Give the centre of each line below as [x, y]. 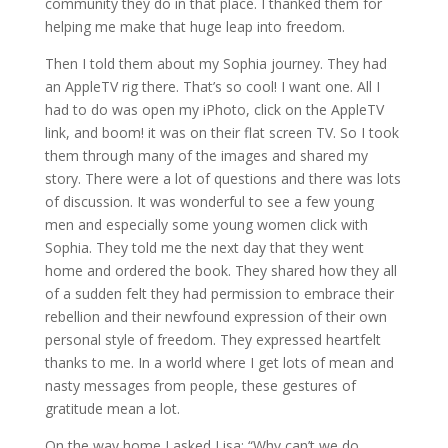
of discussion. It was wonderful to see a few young [209, 201]
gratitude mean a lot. [112, 408]
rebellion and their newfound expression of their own [215, 316]
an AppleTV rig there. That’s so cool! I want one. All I [212, 86]
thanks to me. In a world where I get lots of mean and [219, 362]
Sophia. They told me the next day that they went [204, 247]
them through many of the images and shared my [206, 155]
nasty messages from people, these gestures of [200, 385]
